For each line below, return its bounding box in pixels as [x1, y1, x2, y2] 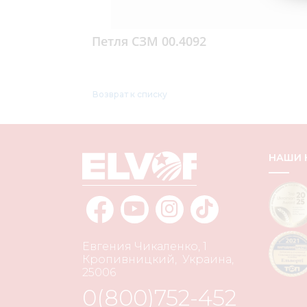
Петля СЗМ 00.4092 [91, 32, 206, 49]
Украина [182, 252, 232, 266]
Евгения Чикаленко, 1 [82, 239, 207, 253]
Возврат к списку [92, 88, 167, 99]
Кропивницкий [82, 252, 175, 266]
